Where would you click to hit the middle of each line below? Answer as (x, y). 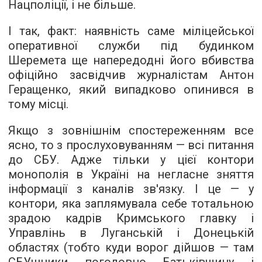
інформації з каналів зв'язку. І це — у (131, 189)
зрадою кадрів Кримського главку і (131, 218)
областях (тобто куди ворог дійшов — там (131, 248)
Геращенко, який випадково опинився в (131, 90)
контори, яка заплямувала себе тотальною (131, 204)
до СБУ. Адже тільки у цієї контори (131, 160)
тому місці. (38, 104)
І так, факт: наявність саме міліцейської (131, 31)
